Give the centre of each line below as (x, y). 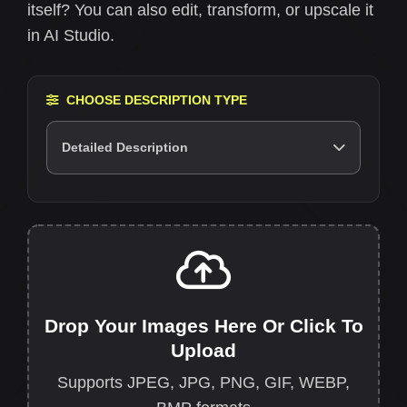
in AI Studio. (71, 35)
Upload (203, 351)
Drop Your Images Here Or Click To (203, 326)
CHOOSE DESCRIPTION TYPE (157, 100)
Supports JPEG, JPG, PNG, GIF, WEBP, (203, 383)
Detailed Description (125, 148)
